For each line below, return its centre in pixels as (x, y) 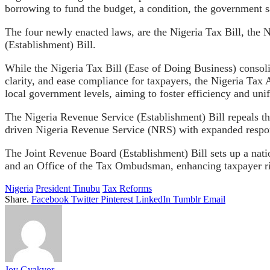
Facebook (50, 199)
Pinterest (117, 199)
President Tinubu (68, 188)
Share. (17, 199)
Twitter (85, 199)
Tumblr (187, 199)
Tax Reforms (127, 188)
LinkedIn (153, 199)
